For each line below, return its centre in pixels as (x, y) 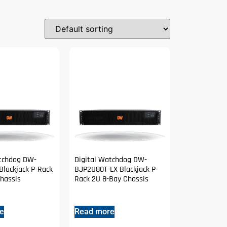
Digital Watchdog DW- (111, 160)
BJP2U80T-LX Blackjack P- (117, 169)
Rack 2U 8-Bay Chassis (112, 179)
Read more (95, 211)
